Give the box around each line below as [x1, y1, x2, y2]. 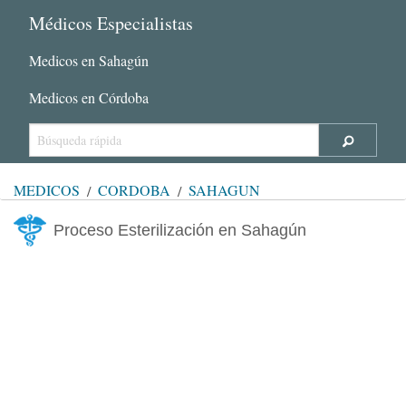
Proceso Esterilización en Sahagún [53, 220, 306, 239]
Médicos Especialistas [29, 10, 193, 35]
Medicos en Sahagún [29, 50, 149, 70]
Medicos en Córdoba [29, 87, 149, 107]
